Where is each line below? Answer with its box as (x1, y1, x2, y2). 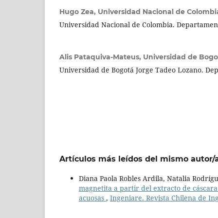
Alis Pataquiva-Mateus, (59, 52, 143, 61)
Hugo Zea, (59, 7, 98, 16)
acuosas (79, 193, 106, 203)
